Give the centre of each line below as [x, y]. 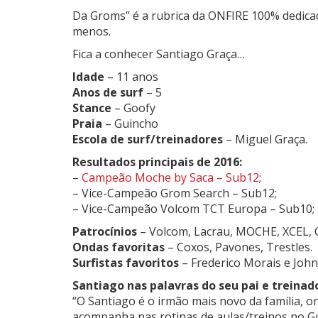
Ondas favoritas [119, 247]
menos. [92, 31]
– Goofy [133, 108]
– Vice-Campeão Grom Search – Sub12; [175, 193]
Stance [92, 108]
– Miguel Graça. [267, 139]
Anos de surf [108, 92]
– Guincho [130, 123]
